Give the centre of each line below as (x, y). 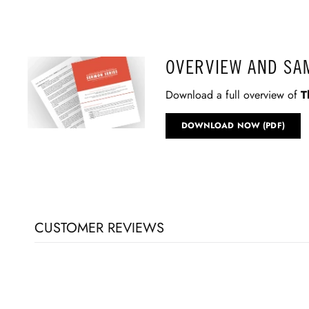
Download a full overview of (233, 94)
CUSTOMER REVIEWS (99, 228)
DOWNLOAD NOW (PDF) (233, 125)
